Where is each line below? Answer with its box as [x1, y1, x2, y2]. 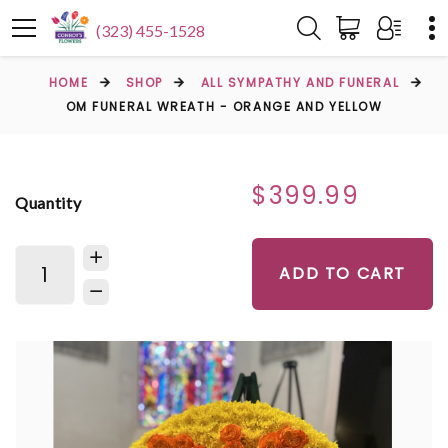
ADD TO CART [279, 262, 406, 285]
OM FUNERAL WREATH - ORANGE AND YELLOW [65, 98, 383, 115]
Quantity [15, 192, 82, 212]
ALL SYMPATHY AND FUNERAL [200, 74, 400, 91]
